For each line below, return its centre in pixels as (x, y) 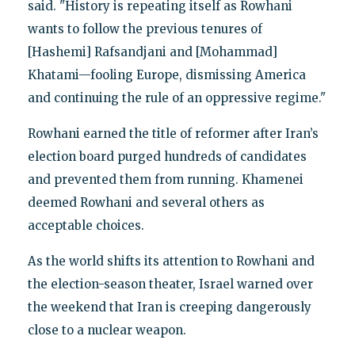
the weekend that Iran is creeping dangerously (169, 307)
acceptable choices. (86, 226)
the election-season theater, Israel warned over (170, 284)
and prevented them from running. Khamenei (165, 180)
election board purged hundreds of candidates (167, 157)
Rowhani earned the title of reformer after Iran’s (173, 134)
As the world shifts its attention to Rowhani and (171, 261)
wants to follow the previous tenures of (145, 29)
